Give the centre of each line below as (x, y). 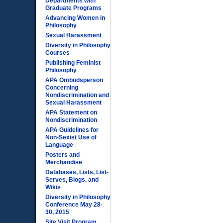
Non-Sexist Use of (71, 137)
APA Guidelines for (72, 130)
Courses (58, 53)
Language (59, 145)
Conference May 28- (74, 205)
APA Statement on (71, 112)
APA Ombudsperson (74, 80)
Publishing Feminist (73, 63)
